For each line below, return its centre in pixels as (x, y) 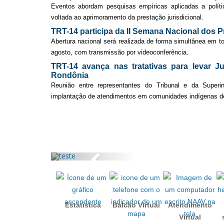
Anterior (113, 157)
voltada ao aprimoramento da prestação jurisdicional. (127, 17)
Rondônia (70, 75)
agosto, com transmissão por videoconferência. (120, 52)
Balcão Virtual (136, 205)
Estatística (83, 205)
